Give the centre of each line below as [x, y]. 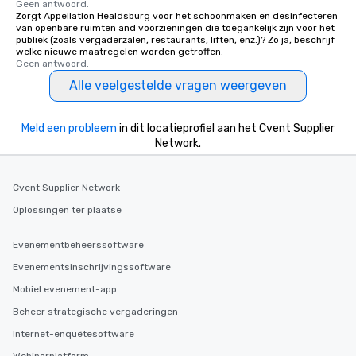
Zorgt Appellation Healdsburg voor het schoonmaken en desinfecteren [177, 16]
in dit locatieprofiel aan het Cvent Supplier [226, 129]
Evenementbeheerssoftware [78, 245]
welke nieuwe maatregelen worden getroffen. [120, 52]
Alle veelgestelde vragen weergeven [178, 86]
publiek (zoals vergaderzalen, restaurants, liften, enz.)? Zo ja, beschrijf [175, 40]
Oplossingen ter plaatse [67, 210]
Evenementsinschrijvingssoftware [92, 267]
